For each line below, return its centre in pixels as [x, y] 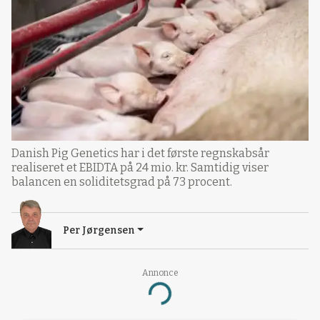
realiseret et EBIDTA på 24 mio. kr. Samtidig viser [140, 167]
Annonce [160, 272]
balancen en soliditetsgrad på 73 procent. [122, 181]
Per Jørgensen [99, 230]
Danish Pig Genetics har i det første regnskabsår [140, 153]
